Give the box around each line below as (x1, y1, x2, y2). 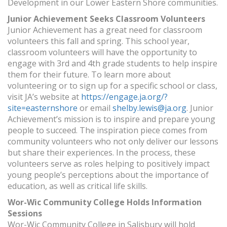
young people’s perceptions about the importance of (8, 169, 209, 181)
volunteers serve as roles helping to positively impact (8, 158, 210, 170)
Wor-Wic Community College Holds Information (8, 197, 202, 208)
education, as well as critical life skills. (8, 180, 147, 192)
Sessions (8, 208, 42, 219)
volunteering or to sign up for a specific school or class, (8, 80, 217, 92)
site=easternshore (8, 102, 78, 114)
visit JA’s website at (8, 91, 81, 103)
